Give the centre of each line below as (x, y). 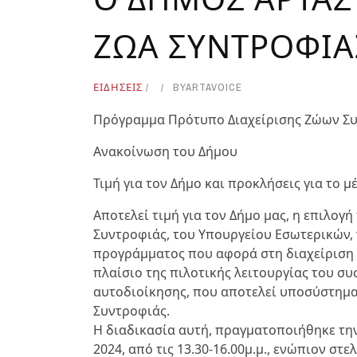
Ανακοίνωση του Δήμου (167, 151)
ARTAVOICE (214, 87)
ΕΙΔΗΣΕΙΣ (118, 87)
